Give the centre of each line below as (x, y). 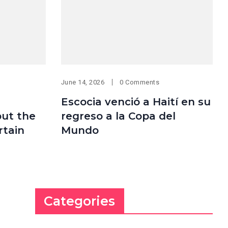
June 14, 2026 (83, 82)
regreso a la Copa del (118, 116)
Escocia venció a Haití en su (136, 102)
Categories (80, 201)
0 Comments (140, 82)
